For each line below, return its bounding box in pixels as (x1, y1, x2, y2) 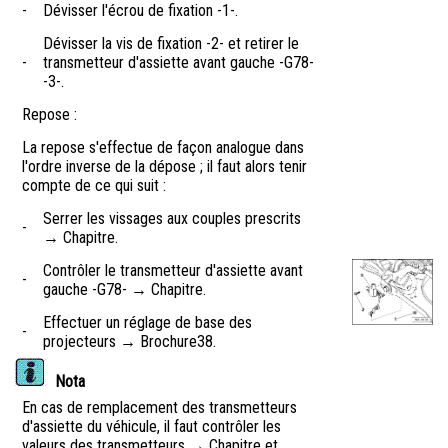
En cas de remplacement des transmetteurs (22, 398, 297, 418)
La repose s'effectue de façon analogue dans (22, 138, 304, 158)
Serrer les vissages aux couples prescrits (43, 209, 301, 229)
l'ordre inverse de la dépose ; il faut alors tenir (22, 157, 307, 177)
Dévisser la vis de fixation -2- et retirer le (43, 34, 299, 54)
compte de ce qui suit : (22, 176, 166, 196)
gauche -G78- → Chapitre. (43, 280, 206, 300)
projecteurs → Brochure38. (43, 332, 216, 352)
